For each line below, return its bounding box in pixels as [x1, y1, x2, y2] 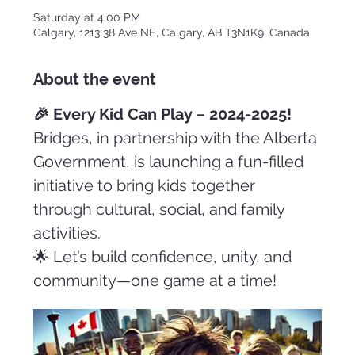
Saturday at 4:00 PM [33, 11, 141, 25]
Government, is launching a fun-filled [33, 152, 308, 172]
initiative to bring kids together [33, 176, 260, 196]
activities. [33, 223, 101, 243]
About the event [33, 70, 157, 90]
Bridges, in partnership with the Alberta [33, 128, 322, 148]
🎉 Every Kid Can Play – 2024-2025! [33, 105, 292, 124]
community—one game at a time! [33, 271, 277, 291]
